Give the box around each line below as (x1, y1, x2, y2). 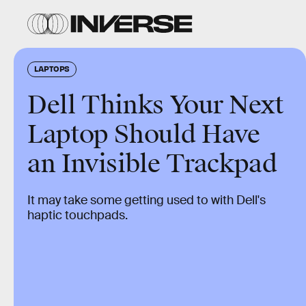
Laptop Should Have (27, 119, 260, 150)
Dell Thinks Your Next (27, 89, 283, 121)
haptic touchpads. (27, 208, 128, 223)
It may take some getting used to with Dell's (27, 193, 266, 208)
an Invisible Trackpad (27, 148, 277, 180)
